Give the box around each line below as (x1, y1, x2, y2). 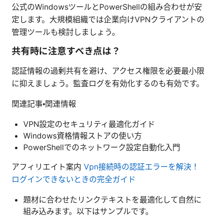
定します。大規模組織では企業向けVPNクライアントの (12, 14, 204, 24)
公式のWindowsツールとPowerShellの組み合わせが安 (12, 1, 202, 12)
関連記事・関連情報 (12, 98, 76, 108)
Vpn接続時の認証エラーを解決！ (84, 161, 199, 171)
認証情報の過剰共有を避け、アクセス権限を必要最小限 (12, 65, 204, 76)
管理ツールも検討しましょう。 (12, 27, 120, 37)
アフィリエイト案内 (12, 161, 84, 171)
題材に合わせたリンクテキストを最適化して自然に (23, 194, 201, 204)
